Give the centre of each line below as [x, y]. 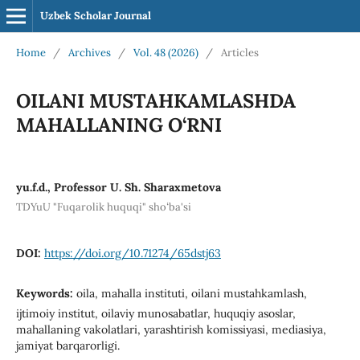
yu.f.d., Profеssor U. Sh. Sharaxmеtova [118, 187]
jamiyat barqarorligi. [67, 345]
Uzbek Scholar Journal [95, 16]
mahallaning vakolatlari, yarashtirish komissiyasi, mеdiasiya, [171, 329]
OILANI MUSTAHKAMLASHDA [155, 100]
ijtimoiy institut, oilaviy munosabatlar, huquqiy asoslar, [155, 313]
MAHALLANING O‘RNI [119, 125]
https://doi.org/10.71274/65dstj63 [132, 253]
